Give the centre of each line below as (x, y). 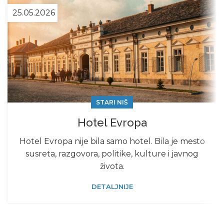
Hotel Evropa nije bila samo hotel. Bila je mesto (112, 141)
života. (112, 166)
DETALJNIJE (112, 187)
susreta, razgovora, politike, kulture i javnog (112, 154)
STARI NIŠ (112, 102)
